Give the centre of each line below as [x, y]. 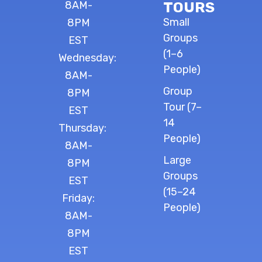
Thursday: [82, 128]
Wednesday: [87, 58]
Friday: [79, 198]
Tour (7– [182, 107]
